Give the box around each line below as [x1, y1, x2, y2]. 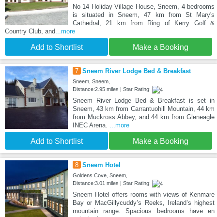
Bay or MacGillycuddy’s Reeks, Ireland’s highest [72, 199, 215, 206]
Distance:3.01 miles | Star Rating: [72, 180, 152, 186]
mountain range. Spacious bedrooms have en [72, 207, 215, 215]
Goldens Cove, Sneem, [72, 172, 127, 178]
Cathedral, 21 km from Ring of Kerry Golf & [72, 19, 215, 27]
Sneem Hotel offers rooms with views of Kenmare [72, 190, 215, 198]
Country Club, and [5, 27, 55, 35]
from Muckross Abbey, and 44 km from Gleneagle [72, 113, 215, 121]
